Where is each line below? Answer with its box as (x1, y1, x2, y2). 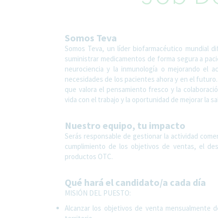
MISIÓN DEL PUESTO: (65, 188, 131, 198)
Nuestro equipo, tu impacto (65, 119, 185, 131)
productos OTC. (65, 151, 113, 161)
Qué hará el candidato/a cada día (65, 176, 206, 188)
